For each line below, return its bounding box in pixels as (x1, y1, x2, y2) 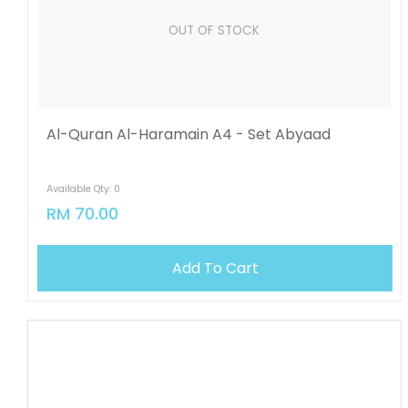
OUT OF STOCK (168, 21, 260, 39)
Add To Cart (171, 258, 259, 279)
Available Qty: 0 (46, 182, 121, 196)
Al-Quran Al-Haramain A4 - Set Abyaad (46, 124, 331, 145)
